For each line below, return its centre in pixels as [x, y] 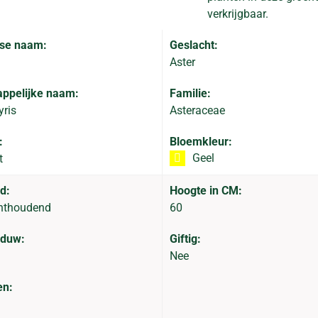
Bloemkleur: [201, 142]
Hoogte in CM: [205, 191]
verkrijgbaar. [238, 14]
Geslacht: [193, 45]
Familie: [190, 93]
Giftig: [185, 239]
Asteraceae [197, 110]
